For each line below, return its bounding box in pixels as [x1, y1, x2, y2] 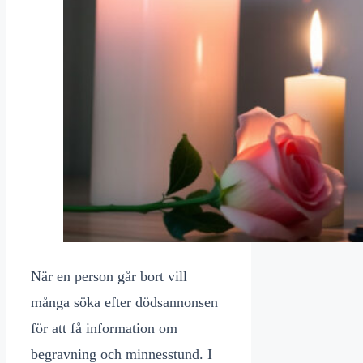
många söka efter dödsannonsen [31, 294, 218, 311]
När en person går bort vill [31, 268, 187, 285]
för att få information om [31, 320, 177, 337]
